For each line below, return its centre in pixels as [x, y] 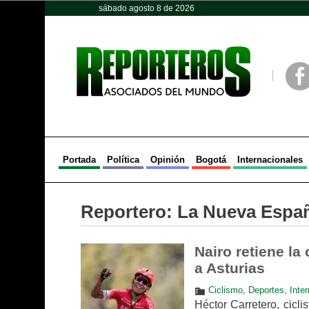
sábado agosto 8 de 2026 [146, 8]
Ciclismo [225, 290]
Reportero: [129, 212]
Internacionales [270, 160]
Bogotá [211, 160]
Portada [79, 160]
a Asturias [229, 268]
